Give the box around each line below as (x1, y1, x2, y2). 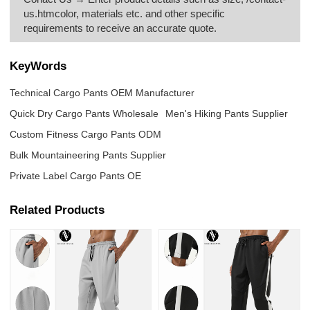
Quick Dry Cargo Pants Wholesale (10, 107, 159, 119)
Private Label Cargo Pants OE (10, 170, 142, 181)
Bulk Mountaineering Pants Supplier (10, 149, 167, 161)
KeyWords (10, 59, 67, 73)
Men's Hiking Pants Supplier (165, 107, 289, 119)
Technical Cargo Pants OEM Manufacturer (10, 86, 195, 98)
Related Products (10, 203, 105, 217)
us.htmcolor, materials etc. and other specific (24, 7, 226, 19)
